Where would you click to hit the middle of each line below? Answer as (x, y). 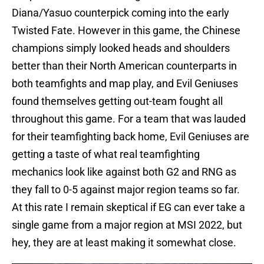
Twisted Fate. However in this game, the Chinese (126, 31)
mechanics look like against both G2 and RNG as (124, 172)
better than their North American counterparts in (124, 66)
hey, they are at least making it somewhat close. (124, 243)
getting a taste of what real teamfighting (106, 154)
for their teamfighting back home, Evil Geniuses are (131, 137)
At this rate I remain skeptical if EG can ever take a (128, 207)
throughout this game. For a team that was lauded (129, 119)
